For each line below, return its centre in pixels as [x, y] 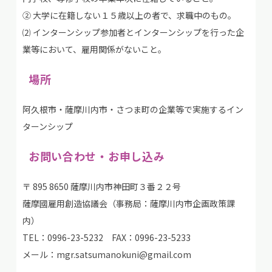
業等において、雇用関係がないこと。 [94, 49]
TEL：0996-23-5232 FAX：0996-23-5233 [106, 237]
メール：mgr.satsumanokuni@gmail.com [107, 254]
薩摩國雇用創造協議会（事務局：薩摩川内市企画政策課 [128, 203]
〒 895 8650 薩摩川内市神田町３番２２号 [101, 186]
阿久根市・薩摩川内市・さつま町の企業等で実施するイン [133, 109]
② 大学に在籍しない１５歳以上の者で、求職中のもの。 [129, 15]
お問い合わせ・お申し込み [97, 156]
